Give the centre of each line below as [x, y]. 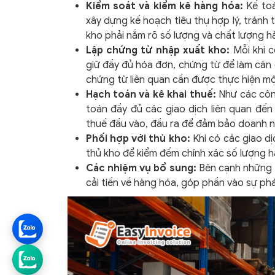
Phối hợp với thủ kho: [138, 138]
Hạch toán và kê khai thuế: [151, 94]
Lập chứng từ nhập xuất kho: [158, 50]
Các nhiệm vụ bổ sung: [141, 168]
